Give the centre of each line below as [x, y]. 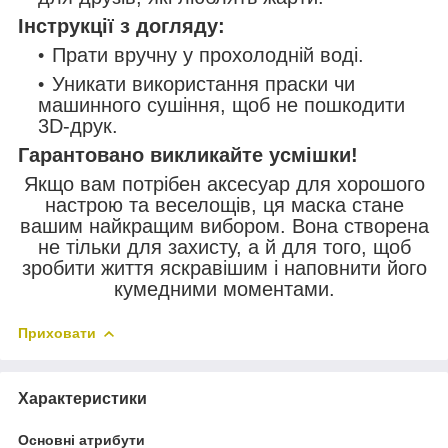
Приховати [57, 332]
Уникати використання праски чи [203, 83]
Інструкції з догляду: [121, 25]
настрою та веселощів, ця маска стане [224, 204]
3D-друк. [78, 125]
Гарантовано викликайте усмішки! [188, 154]
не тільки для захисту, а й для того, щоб [224, 246]
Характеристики [82, 398]
